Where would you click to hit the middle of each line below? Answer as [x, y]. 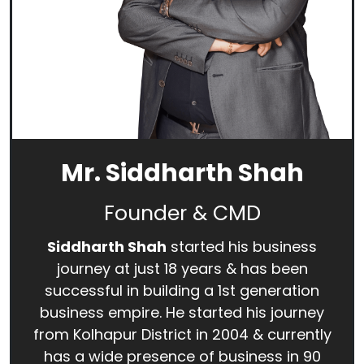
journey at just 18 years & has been [182, 268]
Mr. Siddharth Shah [182, 173]
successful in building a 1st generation [182, 290]
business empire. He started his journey [182, 312]
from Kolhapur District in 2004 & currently [182, 334]
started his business [242, 246]
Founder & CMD [182, 213]
